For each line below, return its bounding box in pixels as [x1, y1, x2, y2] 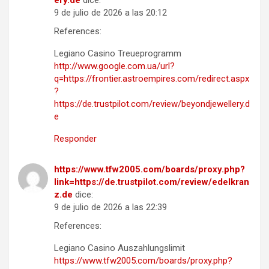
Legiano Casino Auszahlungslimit [54, 242, 185, 253]
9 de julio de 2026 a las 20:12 [54, 7, 167, 18]
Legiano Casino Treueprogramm [54, 47, 181, 59]
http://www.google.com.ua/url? [54, 60, 175, 71]
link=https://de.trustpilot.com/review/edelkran [54, 176, 249, 187]
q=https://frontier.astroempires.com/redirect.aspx [54, 73, 249, 84]
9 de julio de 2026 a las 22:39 [54, 201, 167, 213]
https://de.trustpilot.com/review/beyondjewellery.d [54, 98, 250, 109]
